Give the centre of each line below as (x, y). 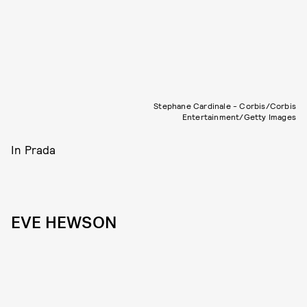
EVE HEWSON (64, 222)
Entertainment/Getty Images (239, 116)
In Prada (34, 149)
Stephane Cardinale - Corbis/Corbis (225, 105)
